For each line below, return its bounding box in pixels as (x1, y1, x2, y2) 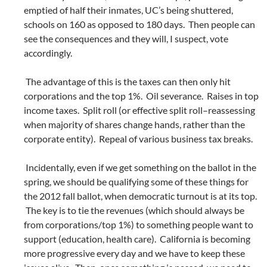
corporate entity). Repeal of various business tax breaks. (24, 133, 253, 145)
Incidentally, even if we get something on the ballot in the (24, 162, 256, 173)
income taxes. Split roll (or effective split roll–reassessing (24, 104, 255, 116)
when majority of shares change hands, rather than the (24, 119, 245, 131)
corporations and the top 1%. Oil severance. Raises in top (24, 90, 259, 102)
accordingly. (24, 47, 72, 59)
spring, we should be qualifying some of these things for (24, 176, 249, 188)
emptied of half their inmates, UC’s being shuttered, (24, 4, 233, 16)
